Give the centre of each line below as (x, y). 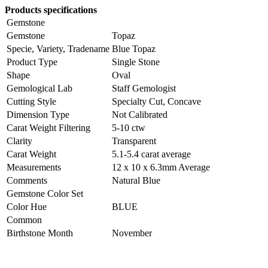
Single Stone (136, 62)
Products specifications (51, 10)
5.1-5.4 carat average (151, 154)
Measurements (34, 167)
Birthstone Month (40, 233)
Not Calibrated (140, 115)
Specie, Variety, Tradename (58, 49)
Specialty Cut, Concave (156, 101)
